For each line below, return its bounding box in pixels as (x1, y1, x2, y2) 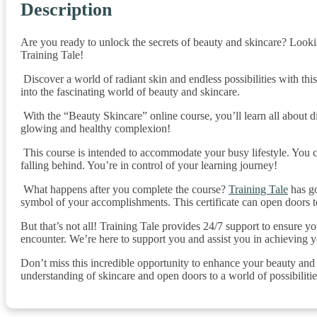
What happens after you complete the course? (23, 183, 229, 195)
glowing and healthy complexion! (21, 122, 171, 134)
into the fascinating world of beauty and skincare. (21, 85, 240, 98)
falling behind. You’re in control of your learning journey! (21, 158, 277, 171)
